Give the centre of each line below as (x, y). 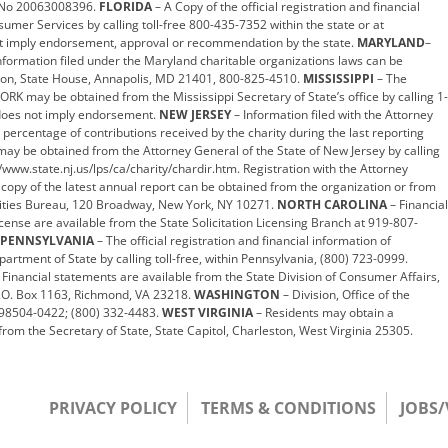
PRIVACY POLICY (113, 407)
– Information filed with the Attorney (331, 114)
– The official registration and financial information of (242, 240)
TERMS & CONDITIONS (288, 407)
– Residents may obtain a (323, 312)
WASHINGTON (236, 294)
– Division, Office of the (344, 294)
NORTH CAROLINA (331, 204)
